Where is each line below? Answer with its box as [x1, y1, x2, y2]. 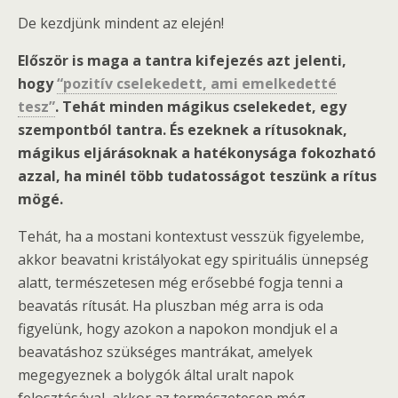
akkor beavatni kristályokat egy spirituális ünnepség [18, 249, 369, 269]
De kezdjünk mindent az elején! [18, 12, 224, 33]
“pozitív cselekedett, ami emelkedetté [57, 73, 337, 93]
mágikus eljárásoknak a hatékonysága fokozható [18, 142, 376, 163]
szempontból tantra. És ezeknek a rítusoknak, [18, 119, 347, 139]
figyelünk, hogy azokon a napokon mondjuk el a [18, 318, 338, 338]
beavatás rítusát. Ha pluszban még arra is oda [18, 295, 323, 315]
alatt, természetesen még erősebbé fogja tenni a [18, 272, 343, 292]
